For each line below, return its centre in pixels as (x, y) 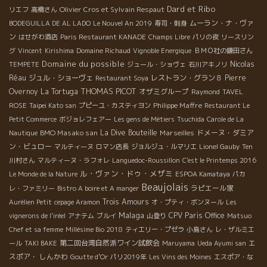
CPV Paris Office (197, 215)
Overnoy (24, 91)
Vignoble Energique (162, 50)
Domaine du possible (83, 63)
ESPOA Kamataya (203, 174)
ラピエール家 (212, 188)
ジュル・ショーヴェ (61, 77)
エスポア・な (234, 257)
